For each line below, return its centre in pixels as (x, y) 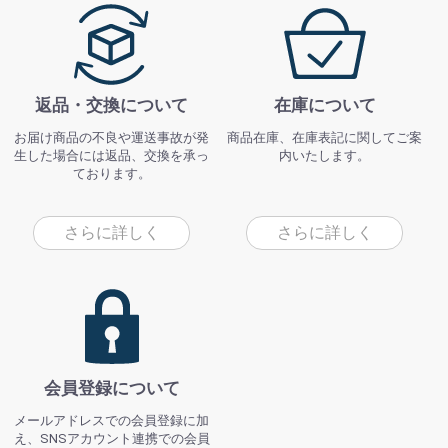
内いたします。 (325, 155)
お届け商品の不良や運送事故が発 (112, 137)
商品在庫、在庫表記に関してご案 (325, 137)
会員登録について (111, 387)
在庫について (324, 104)
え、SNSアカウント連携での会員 (111, 438)
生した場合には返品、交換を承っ (112, 155)
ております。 (111, 173)
